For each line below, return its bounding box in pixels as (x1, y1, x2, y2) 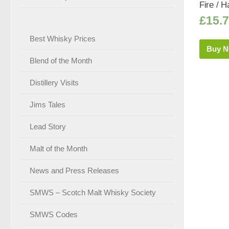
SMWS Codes (30, 210, 78, 219)
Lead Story (30, 122, 66, 131)
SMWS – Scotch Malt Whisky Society (30, 188, 156, 197)
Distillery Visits (30, 78, 79, 87)
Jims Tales (30, 100, 65, 109)
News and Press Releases (30, 166, 119, 175)
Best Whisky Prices (30, 34, 96, 43)
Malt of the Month (30, 144, 87, 153)
